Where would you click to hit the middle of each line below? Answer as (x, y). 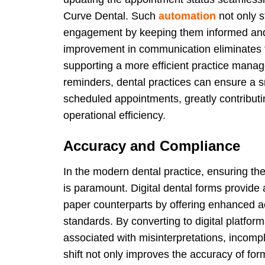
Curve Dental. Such (111, 16)
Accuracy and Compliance (152, 146)
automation (188, 16)
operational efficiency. (115, 115)
